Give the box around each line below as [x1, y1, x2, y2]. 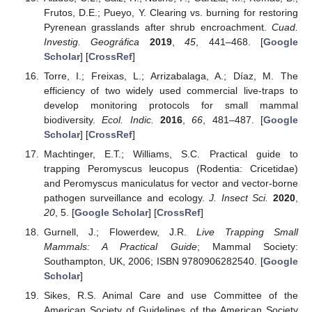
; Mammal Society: [196, 240, 299, 252]
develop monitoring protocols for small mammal [43, 99, 298, 111]
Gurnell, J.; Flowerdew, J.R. [43, 226, 197, 237]
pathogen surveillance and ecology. [43, 192, 210, 203]
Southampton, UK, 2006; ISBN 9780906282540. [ [43, 255, 263, 267]
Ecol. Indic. [102, 114, 154, 125]
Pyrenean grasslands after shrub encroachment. [43, 21, 272, 33]
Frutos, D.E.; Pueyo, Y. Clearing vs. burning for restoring [43, 6, 298, 18]
